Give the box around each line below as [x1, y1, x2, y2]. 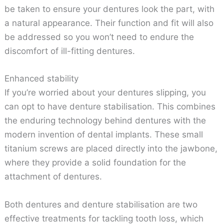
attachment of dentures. [4, 171, 102, 182]
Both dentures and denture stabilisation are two [4, 199, 198, 209]
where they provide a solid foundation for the [4, 157, 186, 168]
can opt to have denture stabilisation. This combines [4, 101, 216, 112]
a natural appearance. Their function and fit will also [4, 18, 214, 28]
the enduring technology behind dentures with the [4, 115, 206, 126]
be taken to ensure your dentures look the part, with [4, 4, 215, 14]
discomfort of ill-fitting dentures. [4, 46, 135, 56]
